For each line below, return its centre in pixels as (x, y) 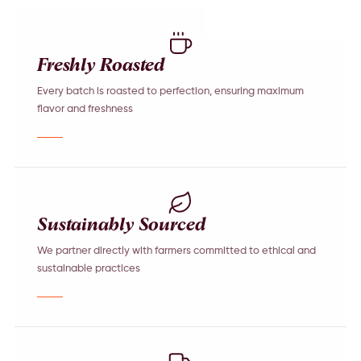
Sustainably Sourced (121, 226)
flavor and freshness (85, 109)
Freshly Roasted (101, 66)
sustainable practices (88, 269)
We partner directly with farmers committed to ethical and (176, 251)
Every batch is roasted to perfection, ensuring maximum (170, 91)
